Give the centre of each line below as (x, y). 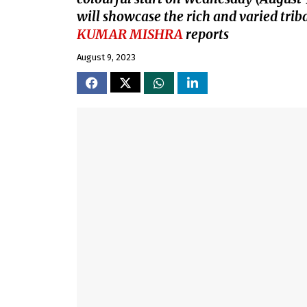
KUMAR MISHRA (130, 35)
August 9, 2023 (106, 58)
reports (206, 35)
